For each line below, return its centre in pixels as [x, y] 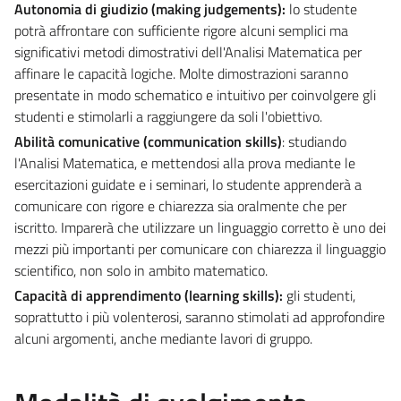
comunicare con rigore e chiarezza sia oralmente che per [180, 205]
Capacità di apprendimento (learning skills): [150, 295]
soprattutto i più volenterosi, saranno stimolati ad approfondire [200, 316]
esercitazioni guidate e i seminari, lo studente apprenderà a [188, 184]
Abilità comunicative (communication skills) [148, 141]
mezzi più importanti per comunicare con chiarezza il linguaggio [200, 248]
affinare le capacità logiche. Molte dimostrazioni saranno [181, 73]
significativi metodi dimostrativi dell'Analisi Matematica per [188, 51]
